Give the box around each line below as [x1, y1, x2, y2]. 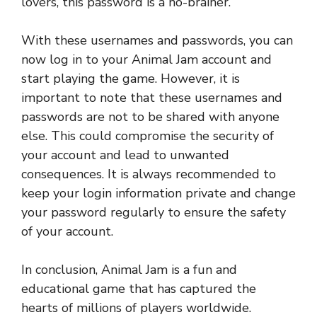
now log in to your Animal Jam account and [21, 51, 272, 69]
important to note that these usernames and [21, 89, 282, 107]
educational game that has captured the [21, 280, 256, 298]
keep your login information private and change [21, 185, 296, 202]
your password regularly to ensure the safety [21, 204, 286, 221]
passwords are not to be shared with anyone [21, 108, 279, 126]
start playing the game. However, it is [21, 70, 240, 88]
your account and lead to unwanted [21, 146, 229, 164]
